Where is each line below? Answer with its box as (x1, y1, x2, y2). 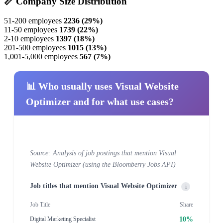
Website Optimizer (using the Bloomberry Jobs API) (30, 160, 176, 168)
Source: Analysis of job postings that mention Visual (30, 149, 176, 157)
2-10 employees (4, 34, 54, 43)
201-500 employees (4, 43, 66, 52)
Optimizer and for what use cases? (26, 96, 174, 107)
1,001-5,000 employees (4, 52, 78, 61)
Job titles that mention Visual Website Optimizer (30, 182, 177, 190)
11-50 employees (4, 25, 57, 34)
